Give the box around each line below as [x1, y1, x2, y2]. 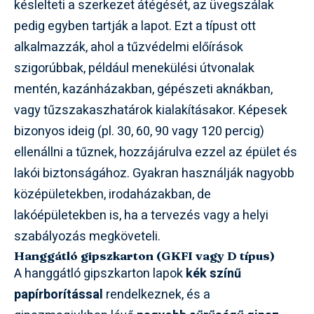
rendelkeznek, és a [103, 285, 210, 304]
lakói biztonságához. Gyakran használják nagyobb [14, 163, 294, 183]
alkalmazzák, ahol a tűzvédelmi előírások [14, 37, 243, 57]
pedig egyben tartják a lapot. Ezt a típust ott [14, 16, 256, 36]
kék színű [186, 264, 241, 283]
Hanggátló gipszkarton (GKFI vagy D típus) [14, 247, 275, 263]
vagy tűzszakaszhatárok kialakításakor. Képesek [14, 100, 287, 120]
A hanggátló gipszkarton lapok [14, 264, 186, 283]
